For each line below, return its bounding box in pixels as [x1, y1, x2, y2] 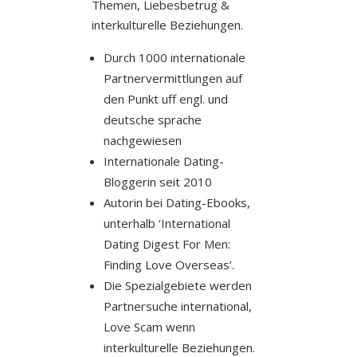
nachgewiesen [103, 131, 182, 148]
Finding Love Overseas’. [103, 256, 234, 273]
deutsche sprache [103, 111, 202, 127]
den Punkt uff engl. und [103, 90, 228, 107]
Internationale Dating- [103, 152, 224, 169]
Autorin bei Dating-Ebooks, [103, 194, 250, 210]
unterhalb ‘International [103, 214, 230, 231]
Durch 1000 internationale [103, 49, 245, 65]
